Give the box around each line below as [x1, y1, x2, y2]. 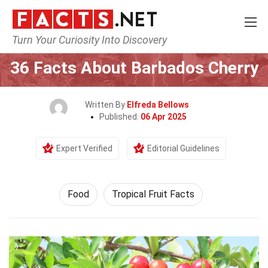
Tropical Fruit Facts [112, 188, 194, 200]
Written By [85, 100, 127, 109]
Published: [99, 112, 141, 121]
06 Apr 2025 [141, 112, 187, 121]
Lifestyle [118, 41, 153, 50]
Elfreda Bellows [127, 100, 189, 109]
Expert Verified [56, 144, 112, 153]
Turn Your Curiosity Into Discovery [12, 33, 167, 46]
